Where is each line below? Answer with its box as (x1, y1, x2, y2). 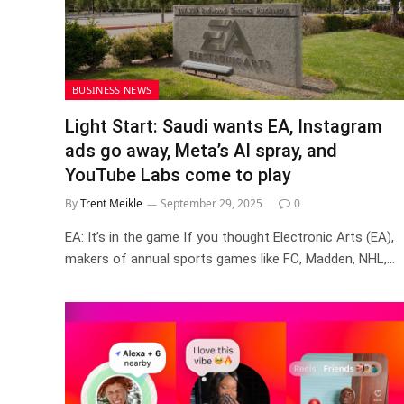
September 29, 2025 (161, 196, 262, 211)
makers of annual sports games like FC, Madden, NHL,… (65, 251, 395, 267)
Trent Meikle (80, 196, 142, 211)
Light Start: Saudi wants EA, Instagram (65, 115, 382, 137)
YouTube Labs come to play (65, 164, 291, 186)
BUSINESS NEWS (72, 83, 152, 96)
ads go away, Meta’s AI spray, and (65, 140, 337, 161)
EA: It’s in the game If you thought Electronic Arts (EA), (65, 229, 394, 245)
